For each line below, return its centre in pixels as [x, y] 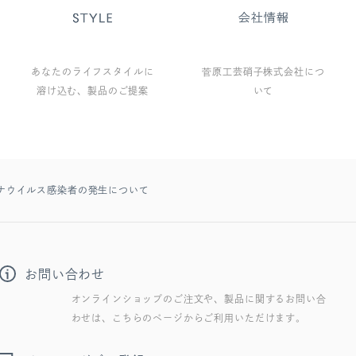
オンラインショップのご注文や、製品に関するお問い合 [199, 299]
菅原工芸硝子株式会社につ [263, 72]
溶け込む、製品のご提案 [93, 91]
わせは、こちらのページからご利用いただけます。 [188, 318]
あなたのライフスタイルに [93, 72]
